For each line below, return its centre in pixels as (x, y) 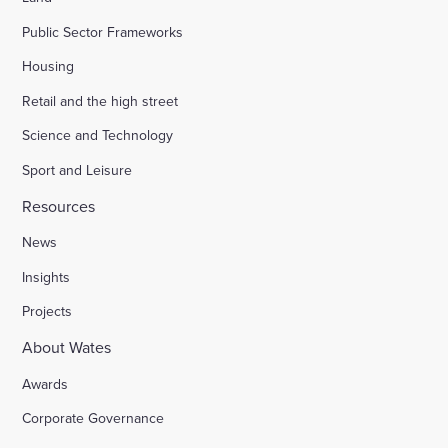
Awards (45, 383)
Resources (59, 205)
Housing (48, 66)
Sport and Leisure (77, 170)
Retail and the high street (100, 100)
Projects (47, 311)
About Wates (67, 347)
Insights (46, 276)
